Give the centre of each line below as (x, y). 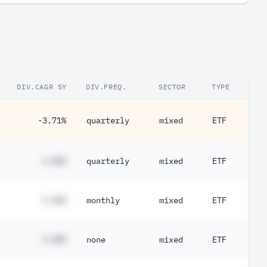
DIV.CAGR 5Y (42, 87)
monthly (103, 200)
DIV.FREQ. (106, 87)
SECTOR (172, 87)
